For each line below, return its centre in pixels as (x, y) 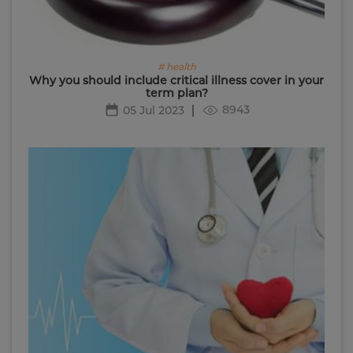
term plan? (176, 93)
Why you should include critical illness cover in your (176, 80)
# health (176, 66)
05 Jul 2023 (153, 110)
